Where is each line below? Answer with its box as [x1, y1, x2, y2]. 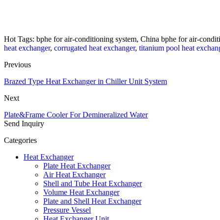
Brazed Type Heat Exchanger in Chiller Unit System [4, 77, 167, 85]
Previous [4, 60, 31, 69]
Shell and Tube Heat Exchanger [43, 179, 142, 188]
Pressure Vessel [43, 205, 91, 214]
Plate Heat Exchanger [43, 161, 110, 170]
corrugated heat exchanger [54, 43, 135, 52]
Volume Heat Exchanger [43, 188, 119, 196]
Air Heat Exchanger [43, 170, 106, 179]
